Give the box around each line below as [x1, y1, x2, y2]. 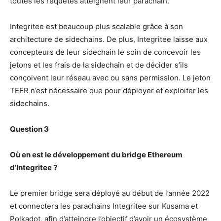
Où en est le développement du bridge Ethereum [10, 150, 183, 160]
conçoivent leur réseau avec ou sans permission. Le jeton [10, 73, 211, 83]
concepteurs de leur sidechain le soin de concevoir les [10, 47, 201, 57]
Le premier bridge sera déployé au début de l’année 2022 [10, 188, 210, 198]
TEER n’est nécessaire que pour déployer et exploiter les [10, 86, 208, 96]
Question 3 [10, 124, 49, 134]
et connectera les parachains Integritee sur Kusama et [10, 201, 198, 211]
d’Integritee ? [10, 163, 57, 173]
